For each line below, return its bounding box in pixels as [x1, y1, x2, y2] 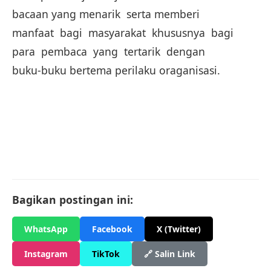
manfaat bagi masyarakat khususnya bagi [12, 25, 237, 40]
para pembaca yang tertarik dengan [12, 44, 208, 59]
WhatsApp [24, 223, 68, 235]
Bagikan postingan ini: [12, 192, 133, 207]
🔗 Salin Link [144, 248, 195, 260]
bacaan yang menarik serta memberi [12, 7, 203, 21]
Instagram [24, 248, 68, 260]
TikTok [92, 248, 120, 260]
